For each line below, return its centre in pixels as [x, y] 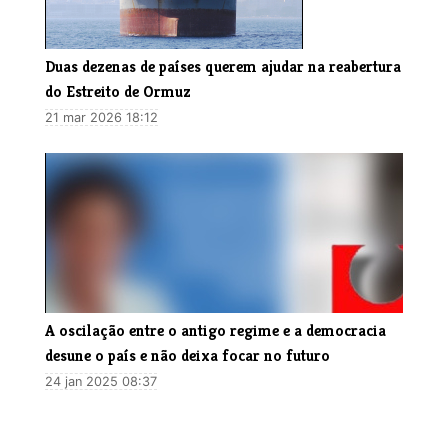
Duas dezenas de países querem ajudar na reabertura [223, 67]
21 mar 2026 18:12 [101, 118]
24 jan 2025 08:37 [101, 382]
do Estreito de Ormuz [118, 92]
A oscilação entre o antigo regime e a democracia [215, 331]
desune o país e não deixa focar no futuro [187, 356]
